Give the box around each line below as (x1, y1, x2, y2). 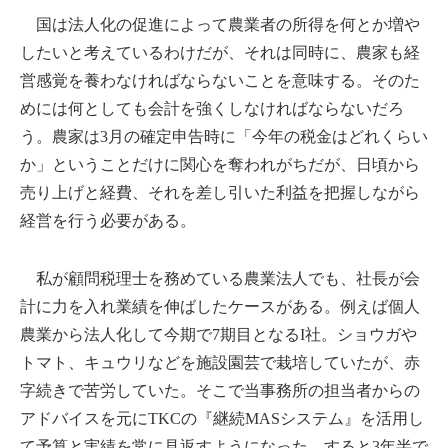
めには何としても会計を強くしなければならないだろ (20, 99, 404, 117)
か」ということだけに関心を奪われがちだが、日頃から (20, 155, 420, 173)
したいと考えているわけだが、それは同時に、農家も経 (20, 43, 420, 61)
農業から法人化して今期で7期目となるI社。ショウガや (20, 325, 417, 343)
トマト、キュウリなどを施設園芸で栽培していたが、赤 (20, 353, 420, 371)
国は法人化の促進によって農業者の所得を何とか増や (20, 15, 420, 33)
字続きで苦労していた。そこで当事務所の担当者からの (20, 381, 420, 399)
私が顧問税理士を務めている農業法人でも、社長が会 (20, 269, 420, 287)
